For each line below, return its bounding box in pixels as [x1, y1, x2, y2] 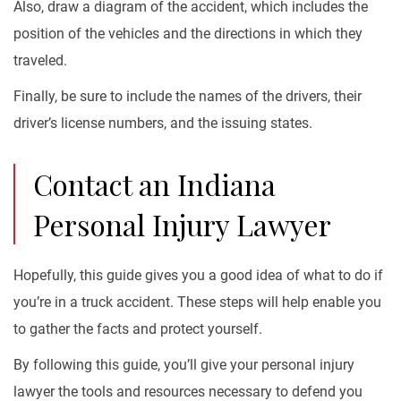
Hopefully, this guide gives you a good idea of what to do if [13, 267, 383, 284]
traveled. [13, 52, 67, 69]
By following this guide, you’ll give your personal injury [13, 356, 354, 373]
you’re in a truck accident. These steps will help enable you [13, 294, 381, 311]
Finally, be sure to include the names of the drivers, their [13, 88, 362, 105]
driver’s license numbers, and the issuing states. [13, 115, 312, 132]
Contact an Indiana [33, 165, 276, 203]
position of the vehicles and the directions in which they [13, 25, 363, 42]
